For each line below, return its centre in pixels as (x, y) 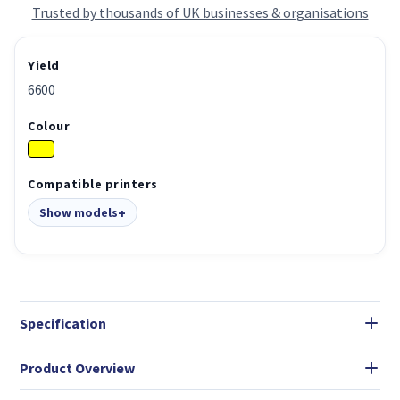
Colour (49, 125)
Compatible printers (93, 183)
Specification (63, 324)
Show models (79, 212)
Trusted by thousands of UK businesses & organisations (200, 12)
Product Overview (77, 367)
